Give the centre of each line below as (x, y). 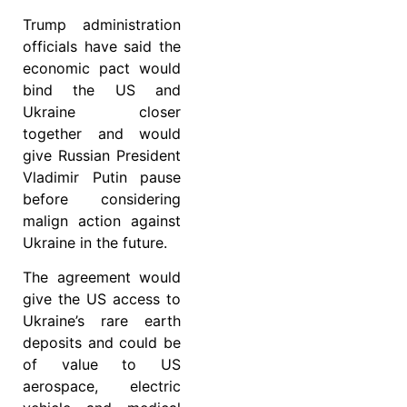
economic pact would (102, 68)
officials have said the (102, 46)
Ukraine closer (102, 111)
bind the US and (102, 89)
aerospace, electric (102, 386)
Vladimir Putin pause (102, 177)
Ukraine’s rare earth (102, 321)
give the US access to (102, 299)
